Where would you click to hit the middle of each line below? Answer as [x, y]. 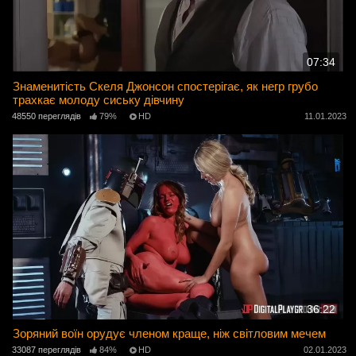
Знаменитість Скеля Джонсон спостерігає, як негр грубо [166, 87]
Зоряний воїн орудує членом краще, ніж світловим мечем [170, 334]
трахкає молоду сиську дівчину [99, 100]
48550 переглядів [46, 116]
